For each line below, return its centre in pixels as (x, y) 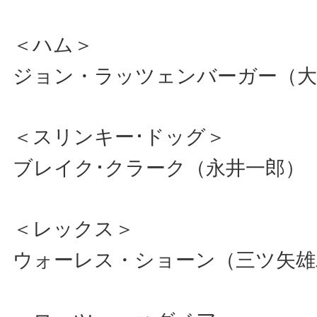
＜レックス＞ (83, 229)
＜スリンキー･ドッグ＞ (129, 137)
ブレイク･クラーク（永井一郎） (159, 168)
